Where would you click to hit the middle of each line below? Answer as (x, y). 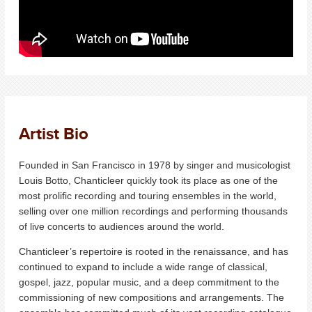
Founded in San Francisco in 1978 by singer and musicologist (155, 165)
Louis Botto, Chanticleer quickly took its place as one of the (148, 180)
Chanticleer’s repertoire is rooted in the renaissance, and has (154, 251)
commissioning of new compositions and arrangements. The (151, 297)
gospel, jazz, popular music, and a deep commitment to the (149, 282)
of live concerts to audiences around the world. (122, 226)
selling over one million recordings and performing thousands (153, 211)
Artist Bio (54, 133)
